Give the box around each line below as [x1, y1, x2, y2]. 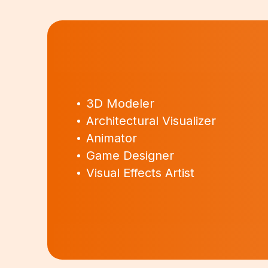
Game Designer [86, 148, 175, 163]
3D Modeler [86, 96, 155, 111]
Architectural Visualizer [86, 114, 217, 129]
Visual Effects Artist [86, 166, 195, 181]
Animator [86, 131, 138, 146]
